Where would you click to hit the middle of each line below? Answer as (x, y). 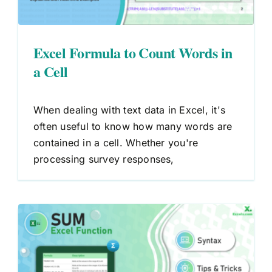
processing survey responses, (104, 159)
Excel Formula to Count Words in (133, 52)
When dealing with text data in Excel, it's (130, 110)
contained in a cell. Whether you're (116, 142)
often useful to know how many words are (133, 126)
